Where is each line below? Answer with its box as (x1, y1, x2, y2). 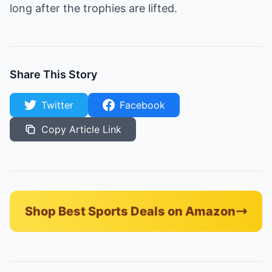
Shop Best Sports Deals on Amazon (24, 204, 236, 219)
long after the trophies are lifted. (10, 2, 177, 15)
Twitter (41, 99, 73, 111)
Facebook (120, 99, 165, 111)
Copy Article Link (41, 123, 121, 135)
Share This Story (10, 68, 97, 81)
